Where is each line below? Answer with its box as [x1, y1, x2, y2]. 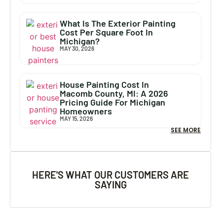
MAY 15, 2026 [60, 115, 93, 122]
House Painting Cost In [60, 79, 149, 90]
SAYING [94, 179, 127, 190]
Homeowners [60, 106, 112, 116]
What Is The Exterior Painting [60, 18, 176, 29]
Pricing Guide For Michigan [60, 97, 166, 108]
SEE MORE [171, 126, 201, 134]
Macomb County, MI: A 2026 [60, 88, 169, 99]
